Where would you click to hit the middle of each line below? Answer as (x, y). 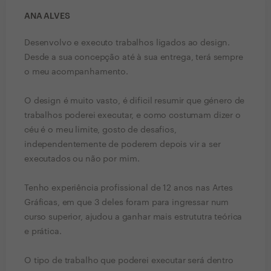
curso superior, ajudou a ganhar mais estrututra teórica (133, 217)
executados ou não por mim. (82, 159)
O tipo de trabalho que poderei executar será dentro (129, 261)
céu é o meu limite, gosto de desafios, (100, 130)
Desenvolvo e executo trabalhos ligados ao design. (127, 43)
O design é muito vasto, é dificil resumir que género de (135, 101)
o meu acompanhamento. (77, 72)
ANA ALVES (47, 16)
